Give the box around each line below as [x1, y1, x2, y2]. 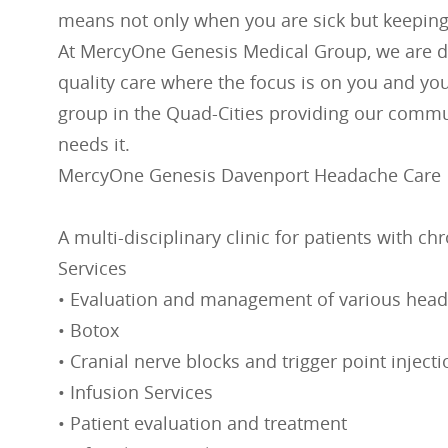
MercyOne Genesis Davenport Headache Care [58, 163, 441, 188]
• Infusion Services [58, 380, 213, 405]
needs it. [58, 132, 130, 157]
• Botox [58, 318, 119, 343]
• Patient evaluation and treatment [58, 411, 347, 436]
